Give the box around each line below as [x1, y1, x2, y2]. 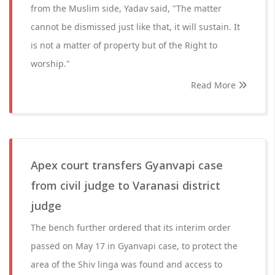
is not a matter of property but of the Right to [31, 39, 217, 51]
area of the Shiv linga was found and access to [31, 258, 222, 270]
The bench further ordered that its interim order [31, 222, 231, 233]
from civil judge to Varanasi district [31, 178, 220, 193]
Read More [191, 79, 238, 91]
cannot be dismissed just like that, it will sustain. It [31, 21, 240, 33]
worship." [31, 58, 70, 69]
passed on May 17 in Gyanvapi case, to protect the [31, 240, 238, 252]
